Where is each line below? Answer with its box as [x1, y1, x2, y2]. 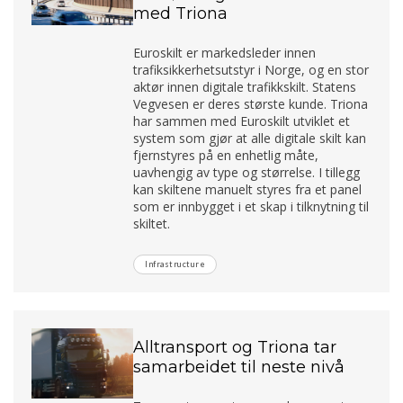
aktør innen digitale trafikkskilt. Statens [133, 77, 357, 95]
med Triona [133, 3, 228, 23]
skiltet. [133, 214, 171, 232]
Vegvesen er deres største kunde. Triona [133, 94, 369, 112]
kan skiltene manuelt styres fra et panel [133, 180, 363, 198]
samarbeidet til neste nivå [133, 356, 345, 377]
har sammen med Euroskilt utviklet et [133, 112, 351, 130]
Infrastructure [145, 258, 206, 269]
